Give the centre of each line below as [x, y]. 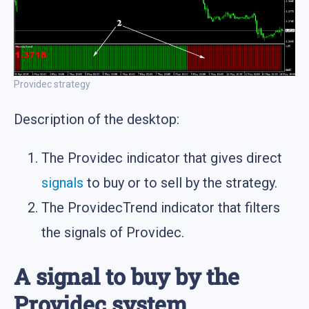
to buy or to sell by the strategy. [180, 182]
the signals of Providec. [113, 232]
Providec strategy [52, 84]
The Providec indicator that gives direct [162, 158]
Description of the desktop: [97, 119]
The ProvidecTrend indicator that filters [161, 207]
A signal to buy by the [127, 277]
